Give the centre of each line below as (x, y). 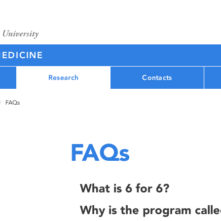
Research (63, 77)
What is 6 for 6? (124, 188)
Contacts (157, 77)
